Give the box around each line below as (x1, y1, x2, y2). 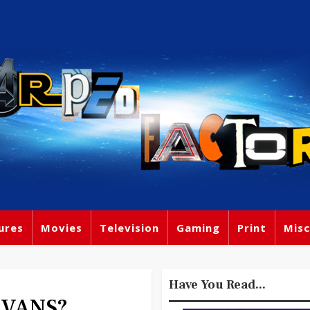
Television (100, 221, 159, 235)
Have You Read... (169, 277, 266, 293)
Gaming (176, 221, 220, 235)
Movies (41, 221, 82, 235)
